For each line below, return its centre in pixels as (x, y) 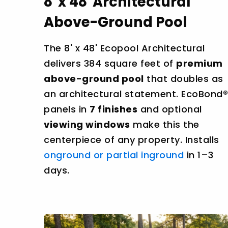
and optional (170, 109)
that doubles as (183, 79)
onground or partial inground (114, 155)
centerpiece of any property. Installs (132, 140)
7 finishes (113, 109)
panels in (67, 109)
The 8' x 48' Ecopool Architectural (124, 48)
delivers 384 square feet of (110, 64)
